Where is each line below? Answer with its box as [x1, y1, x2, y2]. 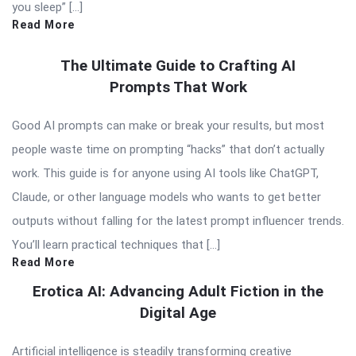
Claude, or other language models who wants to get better [12, 189, 321, 204]
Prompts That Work [109, 77, 247, 96]
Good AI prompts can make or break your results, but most [12, 118, 324, 133]
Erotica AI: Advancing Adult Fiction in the [33, 281, 323, 300]
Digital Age [140, 303, 216, 322]
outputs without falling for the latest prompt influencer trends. [12, 213, 344, 228]
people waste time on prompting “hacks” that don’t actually [12, 141, 324, 157]
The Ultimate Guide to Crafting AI [60, 56, 296, 75]
